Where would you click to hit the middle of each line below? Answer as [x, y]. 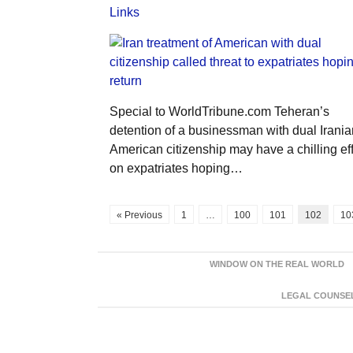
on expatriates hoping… [176, 168]
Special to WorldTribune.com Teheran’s [219, 111]
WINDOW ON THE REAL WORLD [277, 264]
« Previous [139, 215]
